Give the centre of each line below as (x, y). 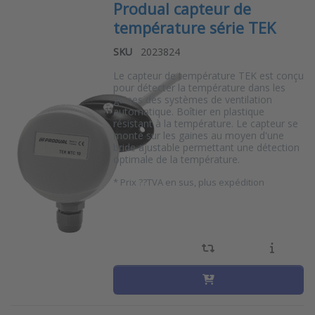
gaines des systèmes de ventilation (192, 99)
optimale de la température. (176, 159)
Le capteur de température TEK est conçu (208, 75)
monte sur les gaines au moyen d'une (198, 135)
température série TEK (194, 27)
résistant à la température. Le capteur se (205, 123)
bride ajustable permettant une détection (206, 147)
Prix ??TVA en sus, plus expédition (192, 182)
